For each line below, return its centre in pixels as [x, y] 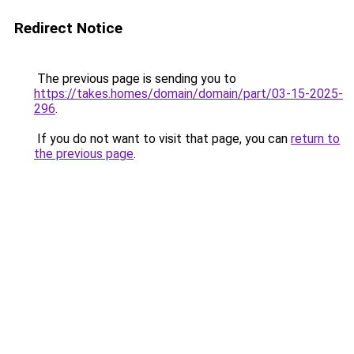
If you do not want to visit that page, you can [162, 139]
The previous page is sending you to [135, 79]
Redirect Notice [68, 28]
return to [315, 139]
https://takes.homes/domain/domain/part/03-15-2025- [188, 94]
